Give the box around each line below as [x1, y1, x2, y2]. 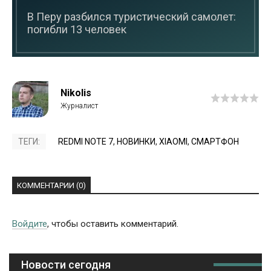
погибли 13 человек [27, 23, 126, 36]
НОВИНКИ [117, 137, 155, 147]
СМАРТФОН [191, 137, 239, 147]
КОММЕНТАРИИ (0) [17, 181, 86, 191]
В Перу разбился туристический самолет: [27, 10, 236, 24]
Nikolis [60, 87, 91, 99]
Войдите [12, 218, 47, 230]
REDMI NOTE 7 [58, 137, 113, 147]
